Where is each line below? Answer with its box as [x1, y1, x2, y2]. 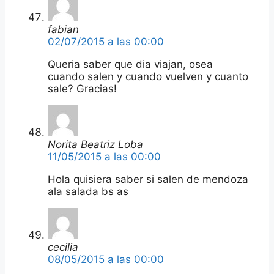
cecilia [48, 240, 78, 253]
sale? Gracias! [48, 82, 117, 95]
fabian [48, 23, 79, 35]
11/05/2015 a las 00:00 [48, 150, 161, 163]
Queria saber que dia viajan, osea [48, 57, 213, 70]
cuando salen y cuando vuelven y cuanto [48, 70, 248, 83]
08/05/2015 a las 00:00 [48, 253, 164, 265]
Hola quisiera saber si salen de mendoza [48, 172, 248, 185]
